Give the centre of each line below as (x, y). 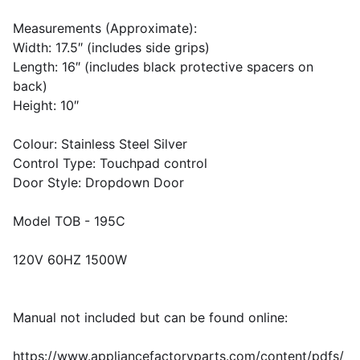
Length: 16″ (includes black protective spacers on (163, 67)
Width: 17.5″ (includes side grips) (111, 47)
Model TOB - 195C (69, 221)
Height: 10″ (46, 105)
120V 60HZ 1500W (70, 260)
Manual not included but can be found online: (150, 317)
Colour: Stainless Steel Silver (100, 144)
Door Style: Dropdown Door (98, 182)
